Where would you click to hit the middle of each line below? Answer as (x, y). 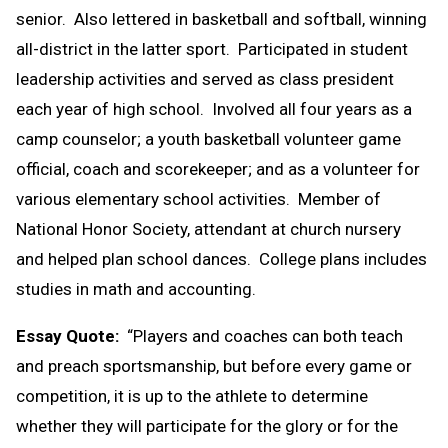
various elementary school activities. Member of (198, 198)
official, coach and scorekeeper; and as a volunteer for (218, 168)
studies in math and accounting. (136, 288)
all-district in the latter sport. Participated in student (212, 48)
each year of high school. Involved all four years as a (214, 108)
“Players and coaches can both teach (263, 335)
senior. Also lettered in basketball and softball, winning (221, 18)
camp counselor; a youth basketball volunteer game (208, 138)
